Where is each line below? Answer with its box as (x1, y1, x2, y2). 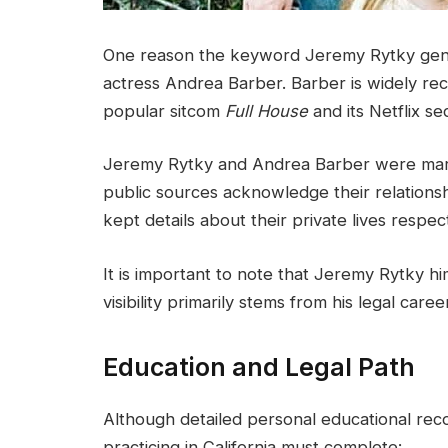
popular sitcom (103, 100, 225, 121)
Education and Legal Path (103, 352, 415, 383)
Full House (225, 100, 308, 121)
